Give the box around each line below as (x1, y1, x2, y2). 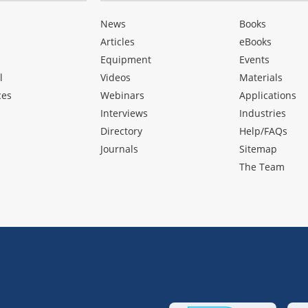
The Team (239, 160, 285, 174)
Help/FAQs (239, 124, 288, 138)
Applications (239, 89, 297, 102)
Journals (100, 142, 138, 156)
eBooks (239, 35, 272, 49)
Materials (239, 71, 283, 85)
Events (239, 53, 270, 67)
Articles (100, 35, 135, 49)
